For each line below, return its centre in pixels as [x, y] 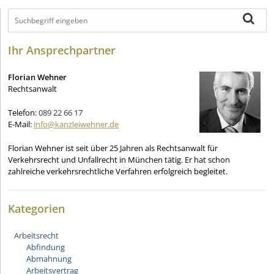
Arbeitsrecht [36, 235]
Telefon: [23, 112]
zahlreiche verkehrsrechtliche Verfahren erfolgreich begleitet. [118, 171]
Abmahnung [49, 258]
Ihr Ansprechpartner [62, 50]
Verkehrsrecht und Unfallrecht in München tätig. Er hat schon [119, 159]
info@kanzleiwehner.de [76, 124]
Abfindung [46, 247]
